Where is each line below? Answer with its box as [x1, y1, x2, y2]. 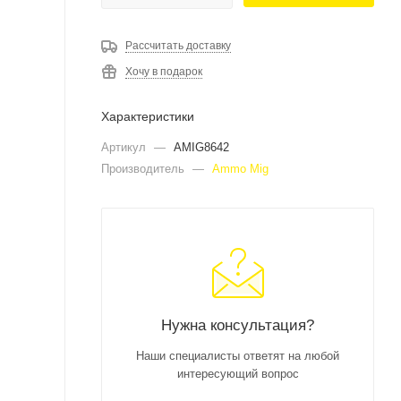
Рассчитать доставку [125, 38, 231, 52]
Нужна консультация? [161, 315, 314, 334]
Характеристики [101, 108, 194, 124]
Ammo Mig [212, 161, 269, 175]
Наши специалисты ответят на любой [136, 348, 339, 363]
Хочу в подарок [125, 64, 202, 78]
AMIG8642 [174, 140, 229, 154]
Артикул [101, 140, 149, 154]
